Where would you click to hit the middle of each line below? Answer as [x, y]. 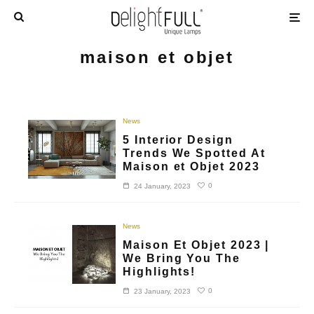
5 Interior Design [178, 139]
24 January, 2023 [163, 186]
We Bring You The [182, 258]
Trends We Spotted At [194, 153]
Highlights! [159, 271]
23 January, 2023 [163, 291]
